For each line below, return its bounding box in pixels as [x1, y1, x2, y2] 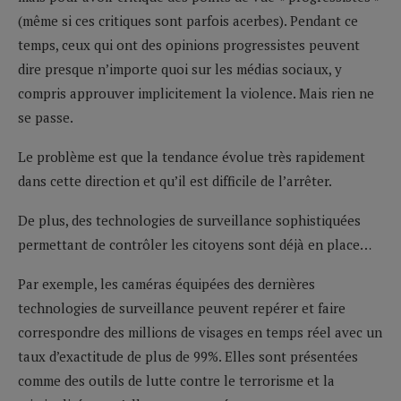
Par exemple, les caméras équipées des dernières [18, 274, 315, 293]
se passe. [18, 107, 73, 126]
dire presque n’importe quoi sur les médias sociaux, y [18, 59, 342, 78]
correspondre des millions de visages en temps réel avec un [18, 322, 382, 341]
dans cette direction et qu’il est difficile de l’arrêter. [18, 171, 332, 190]
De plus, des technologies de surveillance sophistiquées [18, 210, 361, 229]
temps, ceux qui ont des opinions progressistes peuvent [18, 35, 360, 54]
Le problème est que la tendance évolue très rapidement [18, 147, 365, 166]
